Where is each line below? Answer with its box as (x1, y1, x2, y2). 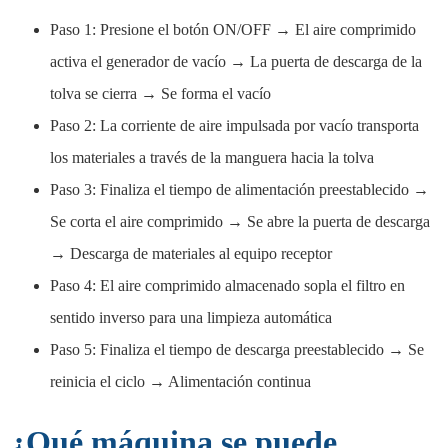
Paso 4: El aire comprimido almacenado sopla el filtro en (50, 276, 405, 294)
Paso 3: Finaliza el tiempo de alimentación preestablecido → (50, 180, 429, 198)
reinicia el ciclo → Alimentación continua (50, 372, 311, 390)
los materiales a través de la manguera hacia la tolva (50, 148, 374, 166)
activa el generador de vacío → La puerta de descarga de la (50, 52, 422, 70)
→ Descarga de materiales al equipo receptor (50, 244, 332, 262)
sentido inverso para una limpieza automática (50, 308, 332, 326)
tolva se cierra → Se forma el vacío (50, 84, 271, 102)
